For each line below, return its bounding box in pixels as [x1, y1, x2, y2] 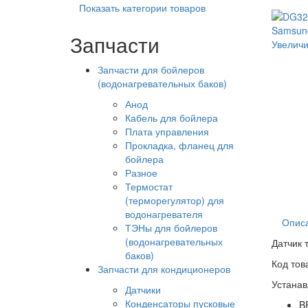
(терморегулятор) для [125, 193, 224, 208]
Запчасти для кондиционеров [98, 262, 230, 276]
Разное [125, 166, 157, 180]
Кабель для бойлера [125, 111, 218, 125]
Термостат [125, 179, 173, 194]
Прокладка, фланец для [125, 138, 234, 153]
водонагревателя [125, 207, 203, 221]
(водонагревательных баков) [98, 76, 227, 91]
